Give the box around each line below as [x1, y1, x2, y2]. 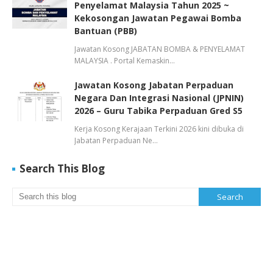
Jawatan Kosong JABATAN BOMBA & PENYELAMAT [74, 44, 245, 54]
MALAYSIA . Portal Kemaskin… [74, 55, 175, 66]
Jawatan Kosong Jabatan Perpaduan [74, 79, 233, 91]
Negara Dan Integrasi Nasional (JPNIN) [74, 92, 244, 104]
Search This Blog [19, 161, 105, 175]
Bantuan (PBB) [74, 25, 137, 37]
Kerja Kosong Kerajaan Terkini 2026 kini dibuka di [74, 124, 244, 134]
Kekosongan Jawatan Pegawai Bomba [74, 12, 241, 24]
